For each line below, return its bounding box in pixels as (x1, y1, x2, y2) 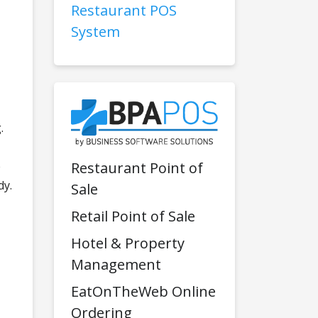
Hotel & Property (71, 234, 185, 253)
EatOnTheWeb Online (71, 282, 216, 302)
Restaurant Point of (71, 158, 203, 178)
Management (71, 255, 161, 275)
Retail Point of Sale (71, 207, 195, 226)
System (71, 22, 120, 41)
